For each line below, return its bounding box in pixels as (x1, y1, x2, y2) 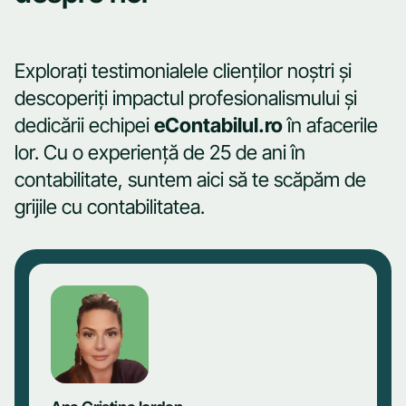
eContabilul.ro (154, 113, 283, 137)
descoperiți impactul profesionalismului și (14, 86, 357, 110)
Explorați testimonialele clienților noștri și (14, 59, 352, 82)
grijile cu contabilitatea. (14, 195, 205, 218)
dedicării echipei (14, 113, 154, 137)
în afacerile (283, 113, 378, 137)
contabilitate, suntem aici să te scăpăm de (14, 168, 366, 191)
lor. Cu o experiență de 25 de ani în (14, 140, 305, 164)
